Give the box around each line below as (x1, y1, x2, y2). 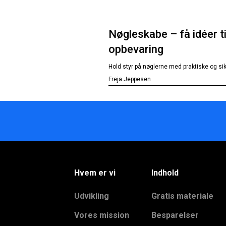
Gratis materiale (151, 191, 214, 201)
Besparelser (151, 210, 199, 220)
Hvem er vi (74, 168, 116, 178)
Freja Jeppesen (108, 76, 151, 83)
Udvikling (74, 191, 109, 201)
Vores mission (74, 210, 129, 220)
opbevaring (108, 43, 164, 55)
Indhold (151, 168, 179, 178)
